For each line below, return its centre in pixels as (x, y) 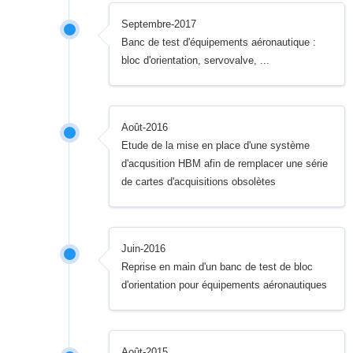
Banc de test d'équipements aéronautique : (219, 43)
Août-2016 (145, 128)
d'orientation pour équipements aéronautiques (225, 285)
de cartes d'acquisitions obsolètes (199, 182)
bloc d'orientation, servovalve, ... (196, 61)
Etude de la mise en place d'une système (216, 146)
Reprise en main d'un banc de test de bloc (217, 267)
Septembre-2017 (159, 24)
